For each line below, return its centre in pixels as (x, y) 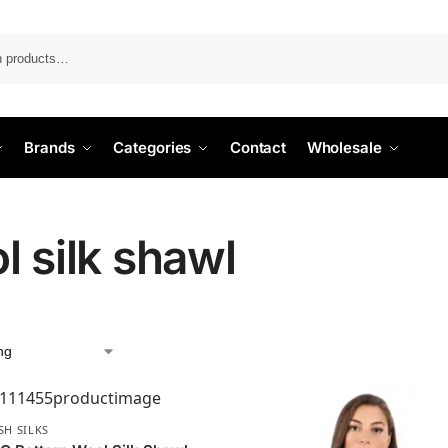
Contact (258, 147)
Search (425, 43)
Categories (152, 147)
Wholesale (344, 147)
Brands (49, 147)
